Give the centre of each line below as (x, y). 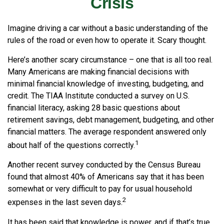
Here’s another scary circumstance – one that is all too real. (110, 60)
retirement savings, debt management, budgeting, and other (111, 120)
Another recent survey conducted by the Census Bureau (104, 165)
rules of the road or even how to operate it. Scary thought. (107, 40)
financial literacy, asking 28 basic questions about (94, 108)
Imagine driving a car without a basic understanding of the (108, 28)
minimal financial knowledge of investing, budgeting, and (105, 84)
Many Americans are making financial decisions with (98, 72)
